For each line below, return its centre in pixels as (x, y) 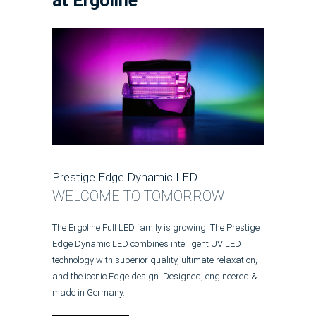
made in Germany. (89, 293)
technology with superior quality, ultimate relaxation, (155, 260)
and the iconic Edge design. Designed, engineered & (155, 276)
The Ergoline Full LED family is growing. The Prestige (156, 228)
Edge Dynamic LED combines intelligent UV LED (147, 244)
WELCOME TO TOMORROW (138, 196)
